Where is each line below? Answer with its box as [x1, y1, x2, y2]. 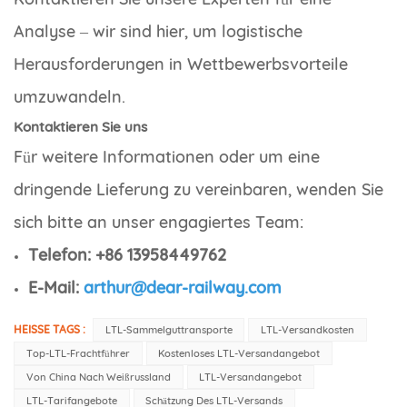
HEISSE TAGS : [14, 323, 88, 337]
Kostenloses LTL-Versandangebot [158, 347, 321, 361]
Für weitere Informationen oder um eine [14, 146, 320, 168]
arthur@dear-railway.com [84, 277, 282, 299]
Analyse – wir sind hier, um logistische [14, 21, 303, 43]
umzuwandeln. [14, 86, 125, 108]
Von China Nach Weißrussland [25, 371, 171, 384]
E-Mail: [28, 277, 84, 299]
